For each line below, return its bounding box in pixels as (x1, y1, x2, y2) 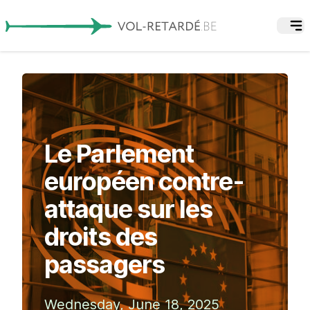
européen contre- (44, 165, 244, 197)
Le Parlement (44, 138, 194, 169)
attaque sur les (44, 193, 213, 224)
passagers (44, 248, 165, 280)
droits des (44, 221, 157, 252)
